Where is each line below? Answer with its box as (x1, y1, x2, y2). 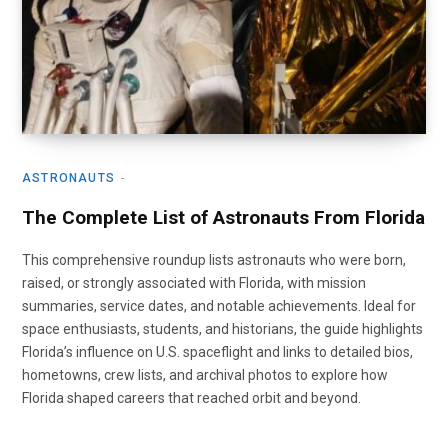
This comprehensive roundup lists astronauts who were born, (22, 251, 406, 268)
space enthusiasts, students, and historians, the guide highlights (22, 320, 423, 337)
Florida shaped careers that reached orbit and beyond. (22, 389, 361, 406)
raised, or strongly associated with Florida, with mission (22, 274, 366, 291)
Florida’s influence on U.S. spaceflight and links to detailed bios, (22, 343, 413, 360)
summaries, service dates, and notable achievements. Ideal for (22, 297, 416, 314)
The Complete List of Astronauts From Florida (22, 205, 425, 229)
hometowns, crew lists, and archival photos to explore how (22, 366, 388, 383)
